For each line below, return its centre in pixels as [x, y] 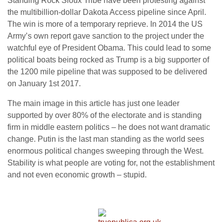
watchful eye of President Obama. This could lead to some [109, 48]
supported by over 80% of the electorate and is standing [105, 115]
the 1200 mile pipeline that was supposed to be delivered [107, 72]
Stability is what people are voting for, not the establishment [111, 163]
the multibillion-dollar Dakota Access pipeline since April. [107, 12]
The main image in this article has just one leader [93, 103]
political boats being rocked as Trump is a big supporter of [108, 60]
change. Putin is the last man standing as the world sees [106, 139]
